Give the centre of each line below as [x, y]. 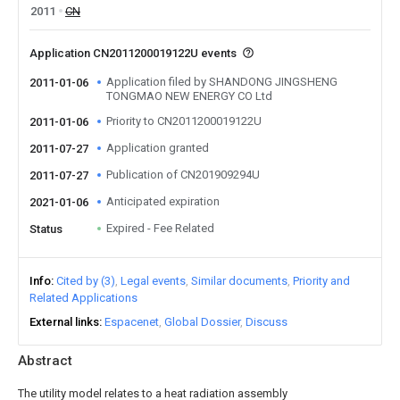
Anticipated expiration [163, 201]
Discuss [267, 322]
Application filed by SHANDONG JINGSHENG [222, 82]
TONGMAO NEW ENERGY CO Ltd [189, 96]
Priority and [321, 281]
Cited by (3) [86, 281]
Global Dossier [202, 322]
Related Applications [83, 298]
